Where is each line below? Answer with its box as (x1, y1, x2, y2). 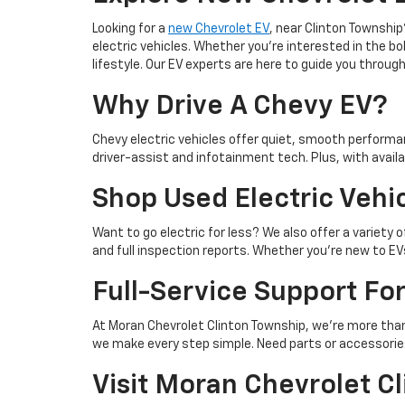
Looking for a (92, 22, 168, 35)
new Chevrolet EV (168, 22, 269, 35)
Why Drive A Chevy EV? (92, 92, 388, 120)
